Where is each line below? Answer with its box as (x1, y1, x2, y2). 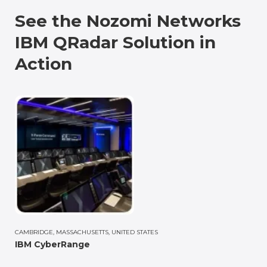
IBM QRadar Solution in (15, 32, 216, 52)
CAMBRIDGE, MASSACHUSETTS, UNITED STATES (15, 228, 158, 236)
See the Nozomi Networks (15, 10, 241, 31)
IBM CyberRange (15, 238, 90, 250)
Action (15, 53, 72, 74)
